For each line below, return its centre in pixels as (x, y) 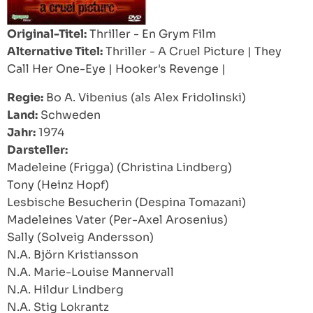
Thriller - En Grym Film (151, 34)
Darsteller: (37, 150)
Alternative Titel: (55, 51)
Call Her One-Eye (56, 69)
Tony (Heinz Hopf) (58, 185)
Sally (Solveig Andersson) (80, 237)
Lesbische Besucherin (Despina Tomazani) (126, 202)
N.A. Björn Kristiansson (73, 255)
